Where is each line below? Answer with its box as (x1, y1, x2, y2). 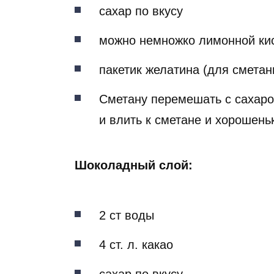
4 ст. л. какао (99, 238, 173, 252)
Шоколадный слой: (75, 158, 193, 172)
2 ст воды (99, 209, 154, 223)
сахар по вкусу (99, 4, 183, 18)
